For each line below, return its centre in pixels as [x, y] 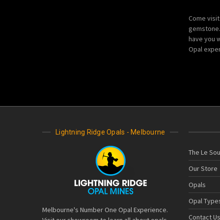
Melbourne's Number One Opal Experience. [105, 210]
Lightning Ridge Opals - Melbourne [110, 132]
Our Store [203, 169]
